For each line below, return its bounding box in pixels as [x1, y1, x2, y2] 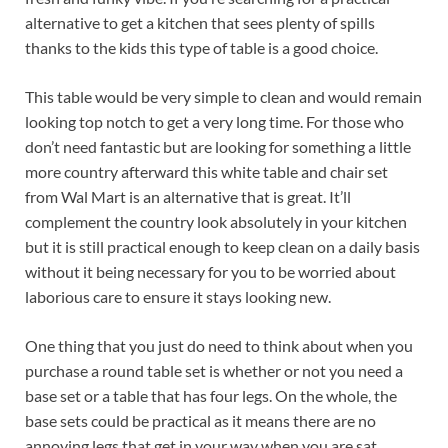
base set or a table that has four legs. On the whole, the [25, 385, 397, 405]
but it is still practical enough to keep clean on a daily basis [25, 236, 420, 256]
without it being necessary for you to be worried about [25, 261, 396, 281]
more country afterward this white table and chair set [25, 161, 388, 181]
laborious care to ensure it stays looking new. [25, 286, 331, 306]
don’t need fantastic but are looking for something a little [25, 136, 411, 156]
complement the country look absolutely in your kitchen [25, 211, 407, 231]
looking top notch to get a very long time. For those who [25, 111, 404, 131]
